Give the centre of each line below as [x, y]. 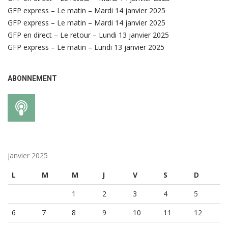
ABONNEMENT [32, 78]
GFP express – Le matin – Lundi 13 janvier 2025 [86, 47]
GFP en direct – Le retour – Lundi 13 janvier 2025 [88, 35]
